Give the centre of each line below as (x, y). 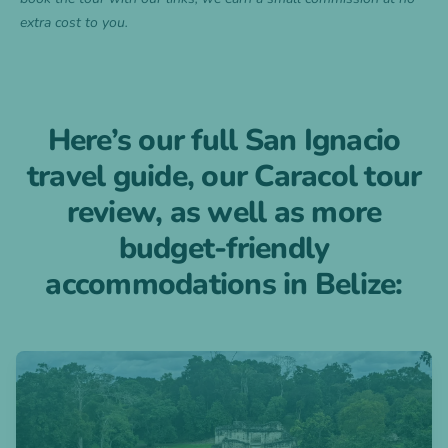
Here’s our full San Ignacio (224, 141)
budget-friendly (224, 249)
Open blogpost (68, 362)
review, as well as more (224, 213)
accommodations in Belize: (224, 285)
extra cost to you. (74, 23)
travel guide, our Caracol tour (224, 177)
